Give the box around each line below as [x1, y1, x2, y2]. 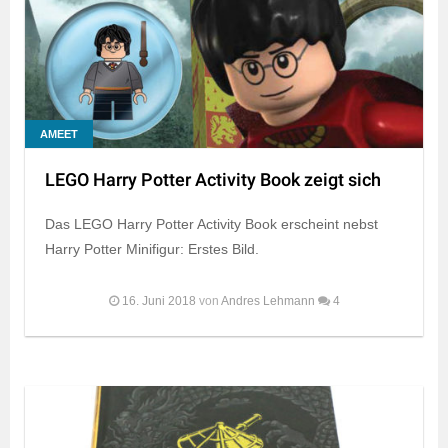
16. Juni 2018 [121, 293, 196, 308]
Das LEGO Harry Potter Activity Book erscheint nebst [45, 215, 378, 232]
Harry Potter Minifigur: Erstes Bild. [45, 240, 259, 257]
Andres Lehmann [220, 293, 315, 308]
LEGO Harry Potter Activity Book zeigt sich [45, 166, 381, 194]
